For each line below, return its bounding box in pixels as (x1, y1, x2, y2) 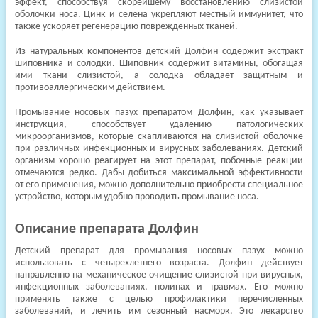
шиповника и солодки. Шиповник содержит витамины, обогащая (14, 58, 304, 69)
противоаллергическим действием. (14, 82, 165, 93)
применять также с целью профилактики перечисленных (14, 294, 304, 305)
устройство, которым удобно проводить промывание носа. (14, 192, 259, 202)
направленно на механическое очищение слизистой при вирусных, (14, 270, 304, 280)
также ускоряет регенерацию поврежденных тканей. (14, 21, 238, 32)
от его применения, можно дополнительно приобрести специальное (14, 180, 304, 190)
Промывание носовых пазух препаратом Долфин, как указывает (14, 107, 304, 118)
